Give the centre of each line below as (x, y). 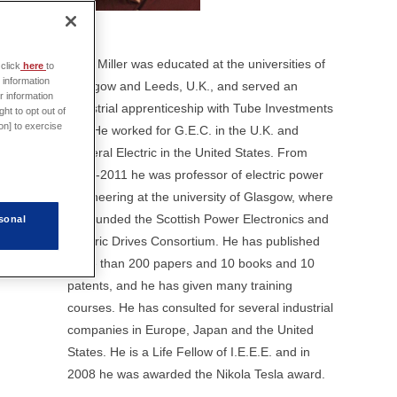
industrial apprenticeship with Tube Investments (200, 108)
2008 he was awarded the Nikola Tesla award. (196, 374)
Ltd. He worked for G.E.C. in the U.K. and (183, 130)
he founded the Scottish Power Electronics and (198, 219)
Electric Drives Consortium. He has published (194, 241)
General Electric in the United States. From (187, 152)
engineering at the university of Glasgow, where (200, 197)
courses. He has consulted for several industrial (200, 307)
